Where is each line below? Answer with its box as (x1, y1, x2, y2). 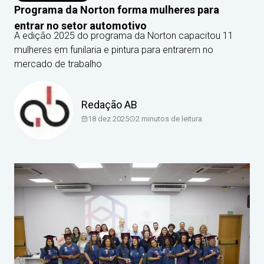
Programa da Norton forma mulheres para (14, 4, 219, 16)
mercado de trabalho (14, 58, 102, 70)
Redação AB (81, 98, 137, 111)
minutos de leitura (140, 114, 202, 123)
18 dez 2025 (88, 114, 129, 123)
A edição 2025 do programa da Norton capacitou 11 (14, 30, 233, 41)
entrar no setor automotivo (14, 19, 147, 32)
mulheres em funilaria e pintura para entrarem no (14, 44, 213, 55)
